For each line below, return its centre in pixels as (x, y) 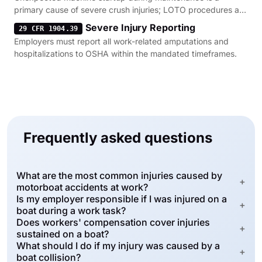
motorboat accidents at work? (82, 187)
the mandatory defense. (60, 22)
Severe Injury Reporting (140, 27)
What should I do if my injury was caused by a (118, 246)
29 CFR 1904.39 (49, 29)
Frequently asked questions (118, 138)
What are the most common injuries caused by (119, 175)
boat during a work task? (71, 211)
